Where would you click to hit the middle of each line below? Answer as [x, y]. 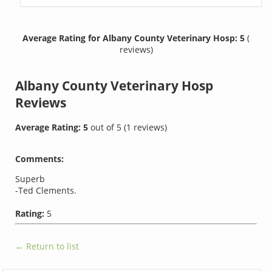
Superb [30, 179]
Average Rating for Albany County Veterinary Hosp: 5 [135, 38]
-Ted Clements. [46, 191]
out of [104, 127]
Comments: [40, 159]
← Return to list [47, 246]
